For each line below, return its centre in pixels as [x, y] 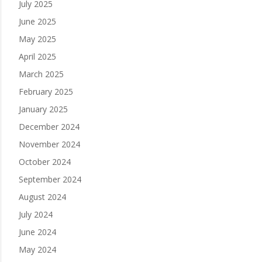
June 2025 [37, 22]
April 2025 [37, 57]
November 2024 [49, 144]
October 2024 [44, 162]
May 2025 [37, 39]
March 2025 [41, 74]
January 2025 [43, 109]
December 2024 [49, 127]
